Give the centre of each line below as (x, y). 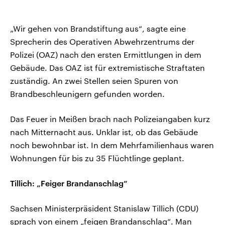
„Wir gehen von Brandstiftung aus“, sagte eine (98, 29)
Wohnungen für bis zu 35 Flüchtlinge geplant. (97, 158)
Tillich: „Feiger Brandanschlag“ (69, 183)
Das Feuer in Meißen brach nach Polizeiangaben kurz (110, 119)
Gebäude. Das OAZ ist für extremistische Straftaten (107, 68)
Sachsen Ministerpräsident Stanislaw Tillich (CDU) (104, 208)
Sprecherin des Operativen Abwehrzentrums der (102, 42)
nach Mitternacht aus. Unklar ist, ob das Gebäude (104, 132)
